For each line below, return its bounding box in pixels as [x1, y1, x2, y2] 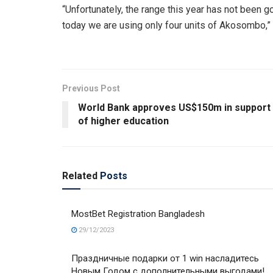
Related [62, 170, 97, 182]
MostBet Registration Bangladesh [71, 208, 205, 220]
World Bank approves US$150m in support [78, 102, 271, 114]
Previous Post [62, 83, 120, 94]
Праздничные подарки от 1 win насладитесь [71, 253, 259, 264]
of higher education [78, 115, 169, 127]
